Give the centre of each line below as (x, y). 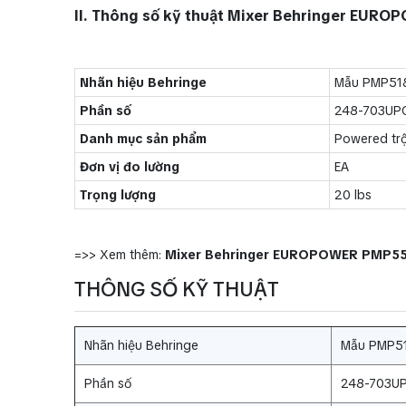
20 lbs (353, 194)
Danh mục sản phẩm (145, 138)
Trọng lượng (120, 194)
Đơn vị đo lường (131, 166)
